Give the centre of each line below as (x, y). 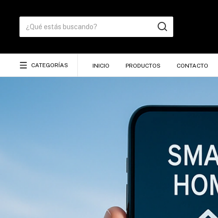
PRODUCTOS (143, 66)
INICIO (101, 66)
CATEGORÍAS (50, 65)
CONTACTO (192, 66)
